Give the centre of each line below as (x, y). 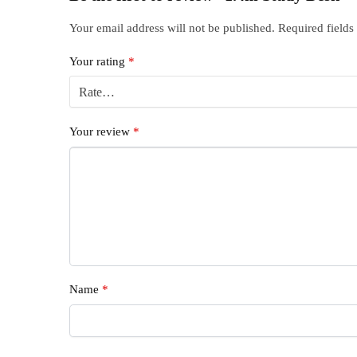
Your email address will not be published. (173, 28)
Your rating (99, 61)
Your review (102, 132)
